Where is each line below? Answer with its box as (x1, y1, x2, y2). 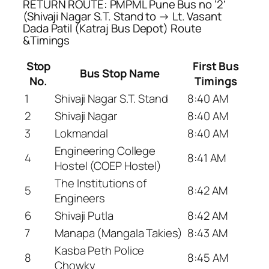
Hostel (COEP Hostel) (55, 158, 162, 174)
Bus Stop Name (79, 65, 160, 82)
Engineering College (55, 143, 156, 159)
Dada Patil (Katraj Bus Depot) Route (23, 20, 202, 36)
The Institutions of (55, 175, 147, 192)
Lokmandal (55, 125, 109, 142)
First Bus (192, 58, 240, 74)
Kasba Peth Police (55, 243, 145, 259)
